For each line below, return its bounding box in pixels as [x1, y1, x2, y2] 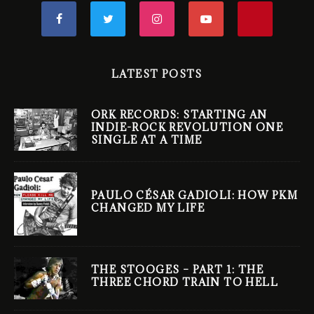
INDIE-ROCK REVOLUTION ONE [91, 121, 283, 135]
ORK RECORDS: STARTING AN [91, 108, 268, 122]
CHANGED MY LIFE [91, 201, 205, 215]
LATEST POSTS [111, 67, 203, 81]
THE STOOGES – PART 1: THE [91, 263, 264, 277]
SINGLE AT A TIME [91, 133, 203, 147]
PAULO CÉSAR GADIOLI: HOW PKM [91, 189, 299, 203]
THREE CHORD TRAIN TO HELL [91, 275, 278, 289]
